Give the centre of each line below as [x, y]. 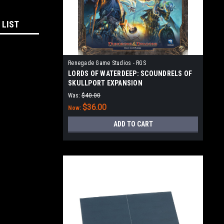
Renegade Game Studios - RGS [107, 63]
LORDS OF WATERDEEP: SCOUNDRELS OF [130, 73]
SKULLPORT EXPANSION [105, 83]
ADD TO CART [133, 124]
